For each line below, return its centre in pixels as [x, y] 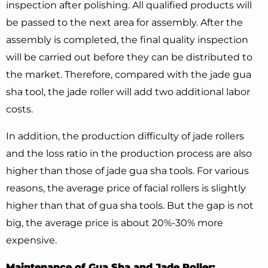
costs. [19, 109]
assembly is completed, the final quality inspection [127, 39]
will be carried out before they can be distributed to [129, 57]
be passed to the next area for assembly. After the [124, 22]
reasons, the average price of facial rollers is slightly [126, 188]
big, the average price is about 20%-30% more [115, 223]
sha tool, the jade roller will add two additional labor [128, 92]
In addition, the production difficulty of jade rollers [125, 136]
